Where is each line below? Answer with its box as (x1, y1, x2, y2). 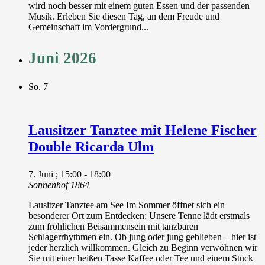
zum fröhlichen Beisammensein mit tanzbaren (28, 221, 198, 231)
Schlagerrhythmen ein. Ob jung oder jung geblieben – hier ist (28, 231, 256, 242)
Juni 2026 (28, 49, 96, 67)
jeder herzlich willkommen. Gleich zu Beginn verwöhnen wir (28, 242, 257, 253)
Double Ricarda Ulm (28, 138, 154, 154)
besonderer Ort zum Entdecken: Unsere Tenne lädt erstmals (28, 210, 250, 221)
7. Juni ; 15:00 (28, 169, 82, 179)
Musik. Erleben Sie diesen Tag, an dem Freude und (28, 11, 219, 21)
